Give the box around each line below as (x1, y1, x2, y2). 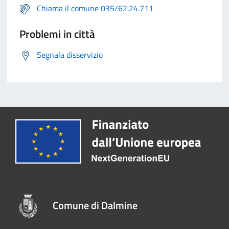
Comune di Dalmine (53, 197, 138, 214)
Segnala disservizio (37, 49, 103, 61)
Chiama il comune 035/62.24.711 (37, 2, 153, 15)
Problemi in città (19, 26, 95, 42)
